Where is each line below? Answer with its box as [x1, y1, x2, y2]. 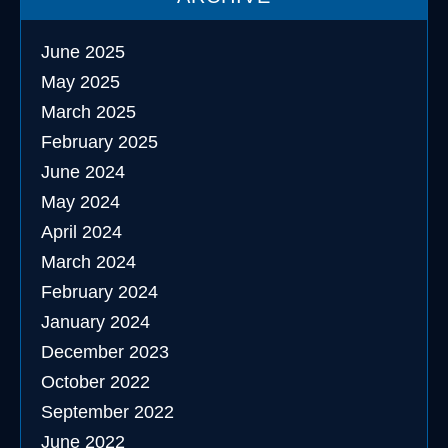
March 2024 [41, 252, 136, 272]
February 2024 [41, 282, 158, 302]
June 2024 [41, 162, 125, 182]
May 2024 [41, 192, 120, 212]
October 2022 [41, 372, 150, 392]
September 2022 [41, 402, 174, 422]
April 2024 [41, 222, 122, 242]
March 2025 [41, 102, 136, 122]
